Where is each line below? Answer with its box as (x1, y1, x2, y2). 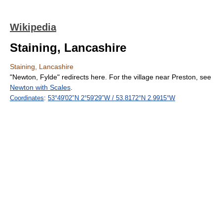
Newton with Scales (10, 83, 71, 91)
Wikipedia (10, 22, 56, 33)
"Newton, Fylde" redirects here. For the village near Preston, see (10, 73, 211, 81)
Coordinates (10, 94, 44, 102)
